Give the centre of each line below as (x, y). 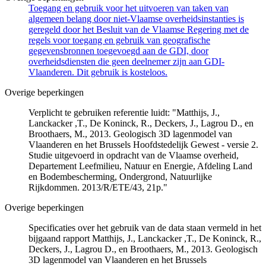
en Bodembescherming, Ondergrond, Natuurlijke (120, 176)
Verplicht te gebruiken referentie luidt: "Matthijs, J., (124, 112)
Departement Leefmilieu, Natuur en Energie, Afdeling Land (140, 166)
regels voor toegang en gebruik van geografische (119, 40)
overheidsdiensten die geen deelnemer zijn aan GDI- (126, 61)
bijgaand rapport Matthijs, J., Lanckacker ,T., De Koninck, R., (145, 238)
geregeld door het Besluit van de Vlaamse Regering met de (139, 29)
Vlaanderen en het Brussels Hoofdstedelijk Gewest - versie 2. (143, 144)
